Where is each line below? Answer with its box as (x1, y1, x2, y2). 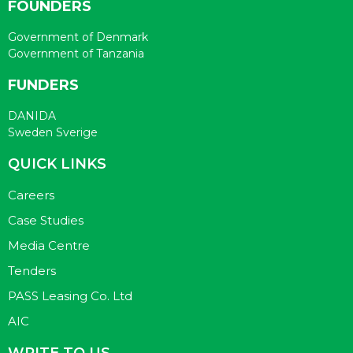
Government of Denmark (8, 30, 148, 44)
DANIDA (8, 109, 56, 123)
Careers (8, 188, 54, 203)
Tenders (8, 263, 56, 278)
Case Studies (8, 213, 84, 228)
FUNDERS (8, 76, 79, 94)
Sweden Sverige (8, 125, 98, 139)
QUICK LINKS (8, 155, 106, 173)
